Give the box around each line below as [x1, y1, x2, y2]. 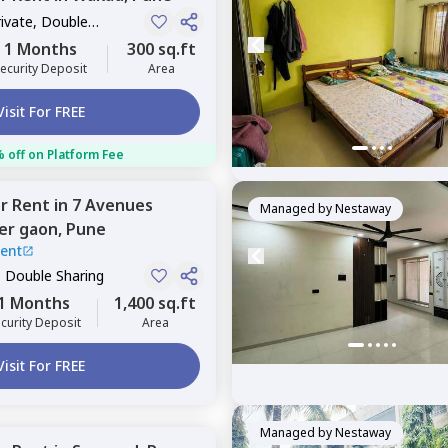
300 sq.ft [127, 38, 196, 60]
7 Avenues [72, 194, 153, 216]
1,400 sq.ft [114, 292, 196, 314]
